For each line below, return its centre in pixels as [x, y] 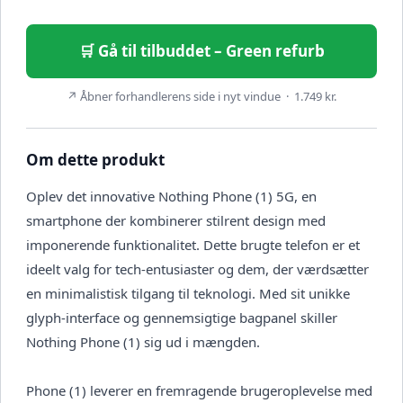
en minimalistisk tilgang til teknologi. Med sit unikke [188, 294]
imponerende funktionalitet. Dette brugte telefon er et [193, 245]
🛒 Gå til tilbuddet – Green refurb [201, 51]
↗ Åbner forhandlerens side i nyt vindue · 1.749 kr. [201, 97]
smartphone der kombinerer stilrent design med [176, 221]
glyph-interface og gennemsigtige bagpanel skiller [182, 318]
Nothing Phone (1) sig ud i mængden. [143, 342]
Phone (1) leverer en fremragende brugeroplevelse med [199, 391]
